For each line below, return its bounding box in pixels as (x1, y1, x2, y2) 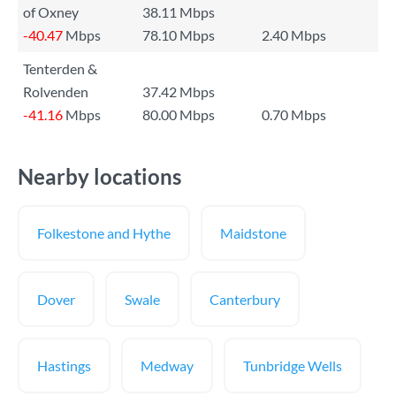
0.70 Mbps (262, 106, 326, 123)
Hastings (37, 357, 91, 374)
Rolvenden (23, 83, 88, 100)
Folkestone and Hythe (37, 225, 171, 241)
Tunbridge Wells (243, 357, 342, 374)
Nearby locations (18, 164, 181, 189)
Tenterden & (23, 60, 97, 77)
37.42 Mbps (142, 83, 215, 100)
